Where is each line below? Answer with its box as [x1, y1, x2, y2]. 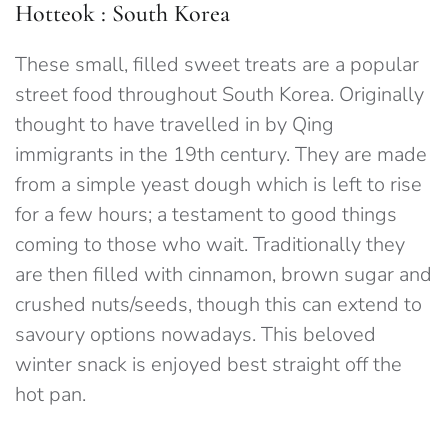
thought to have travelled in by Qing [15, 111, 334, 139]
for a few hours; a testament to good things [15, 201, 397, 229]
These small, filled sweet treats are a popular [15, 51, 419, 79]
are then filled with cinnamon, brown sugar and [15, 261, 432, 289]
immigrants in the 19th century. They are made [15, 141, 427, 169]
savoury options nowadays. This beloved [15, 321, 376, 349]
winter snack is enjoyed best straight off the [15, 351, 402, 379]
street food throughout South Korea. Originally [15, 81, 424, 109]
